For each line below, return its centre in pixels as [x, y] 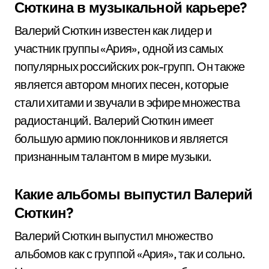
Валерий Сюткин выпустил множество [114, 236]
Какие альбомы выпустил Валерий [134, 194]
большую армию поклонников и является [121, 138]
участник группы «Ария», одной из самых [119, 48]
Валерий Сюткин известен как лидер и [113, 30]
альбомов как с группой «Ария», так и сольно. [130, 254]
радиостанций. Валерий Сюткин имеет [114, 120]
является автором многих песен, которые [122, 84]
